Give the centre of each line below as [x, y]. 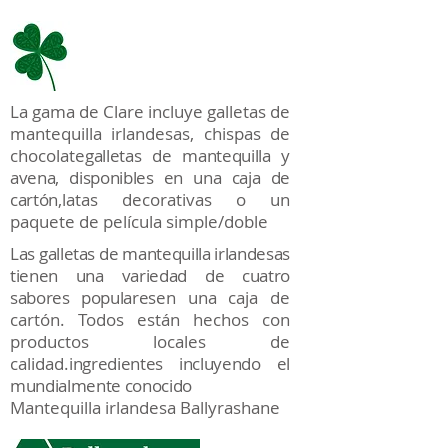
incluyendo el [234, 363]
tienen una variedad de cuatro [150, 275]
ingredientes [116, 363]
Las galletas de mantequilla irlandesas [150, 253]
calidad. [39, 363]
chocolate [47, 155]
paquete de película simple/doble [139, 221]
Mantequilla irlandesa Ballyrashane [145, 407]
